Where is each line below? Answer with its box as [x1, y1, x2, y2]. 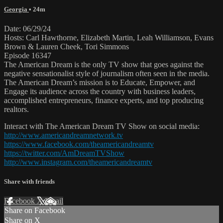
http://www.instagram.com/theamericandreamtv [4, 158, 152, 167]
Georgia [4, 5, 29, 13]
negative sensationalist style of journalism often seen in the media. [4, 69, 210, 78]
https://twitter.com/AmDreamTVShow [4, 149, 124, 158]
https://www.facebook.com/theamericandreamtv [4, 140, 154, 149]
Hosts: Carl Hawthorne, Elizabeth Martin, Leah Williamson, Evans [4, 33, 214, 42]
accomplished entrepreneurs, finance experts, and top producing [4, 96, 204, 105]
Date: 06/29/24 [4, 24, 51, 33]
